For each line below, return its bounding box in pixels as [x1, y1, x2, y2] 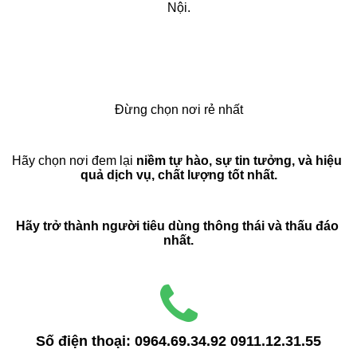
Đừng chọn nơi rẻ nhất [114, 103, 243, 116]
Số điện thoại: [36, 333, 135, 349]
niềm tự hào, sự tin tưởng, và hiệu [136, 154, 342, 167]
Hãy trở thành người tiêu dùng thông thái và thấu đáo [15, 219, 339, 233]
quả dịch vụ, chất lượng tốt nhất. [80, 168, 277, 182]
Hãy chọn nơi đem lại [12, 154, 136, 167]
